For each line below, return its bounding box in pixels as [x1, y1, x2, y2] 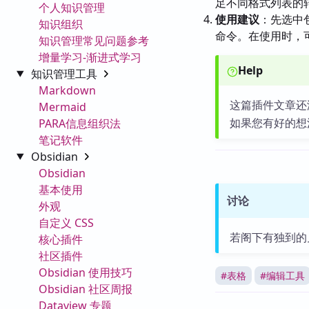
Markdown [39, 82, 96, 98]
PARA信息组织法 [39, 115, 121, 131]
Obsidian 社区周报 [39, 281, 132, 297]
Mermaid [39, 99, 86, 114]
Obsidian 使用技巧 [39, 264, 132, 280]
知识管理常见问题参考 [39, 32, 149, 48]
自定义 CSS [39, 215, 94, 230]
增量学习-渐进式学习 [39, 49, 141, 65]
